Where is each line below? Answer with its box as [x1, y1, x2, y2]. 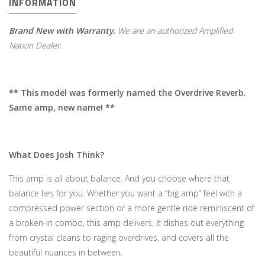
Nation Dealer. [9, 40, 62, 51]
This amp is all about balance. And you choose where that [9, 173, 230, 184]
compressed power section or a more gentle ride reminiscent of [9, 202, 254, 214]
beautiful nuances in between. [9, 247, 122, 258]
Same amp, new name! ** [9, 102, 115, 113]
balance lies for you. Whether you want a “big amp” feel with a [9, 188, 242, 199]
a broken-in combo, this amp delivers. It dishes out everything [9, 217, 244, 228]
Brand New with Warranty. [9, 25, 115, 36]
